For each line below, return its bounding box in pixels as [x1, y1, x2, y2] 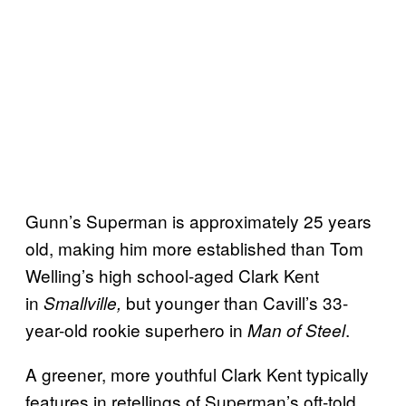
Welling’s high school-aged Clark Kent [25, 262, 319, 287]
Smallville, [43, 290, 126, 314]
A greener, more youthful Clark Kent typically [25, 361, 369, 386]
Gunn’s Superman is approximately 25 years [25, 208, 372, 233]
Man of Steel [247, 317, 345, 342]
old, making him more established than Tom [25, 235, 363, 260]
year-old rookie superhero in [25, 316, 247, 342]
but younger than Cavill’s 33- [126, 289, 348, 314]
